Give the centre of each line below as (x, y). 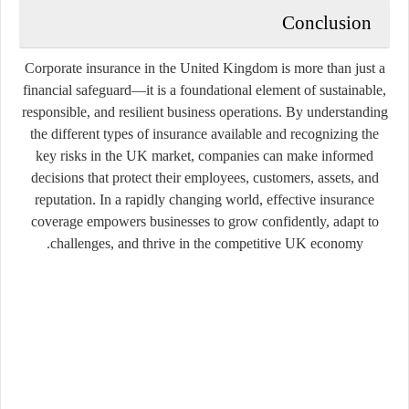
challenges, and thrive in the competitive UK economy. (206, 243)
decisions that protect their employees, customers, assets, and (204, 177)
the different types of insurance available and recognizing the (204, 133)
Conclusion (327, 22)
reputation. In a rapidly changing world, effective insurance (204, 199)
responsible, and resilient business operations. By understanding (204, 111)
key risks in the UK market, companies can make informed (204, 155)
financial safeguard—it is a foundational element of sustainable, (204, 89)
